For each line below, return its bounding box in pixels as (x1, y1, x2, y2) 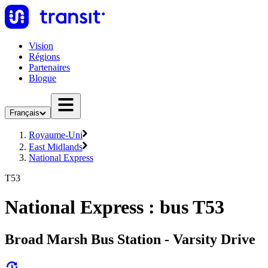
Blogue (29, 73, 56, 83)
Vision (29, 41, 53, 51)
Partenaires (29, 62, 70, 72)
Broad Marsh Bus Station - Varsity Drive (5, 231, 255, 247)
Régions (29, 51, 60, 62)
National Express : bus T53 (5, 196, 224, 218)
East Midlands (29, 142, 83, 152)
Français (10, 108, 39, 117)
